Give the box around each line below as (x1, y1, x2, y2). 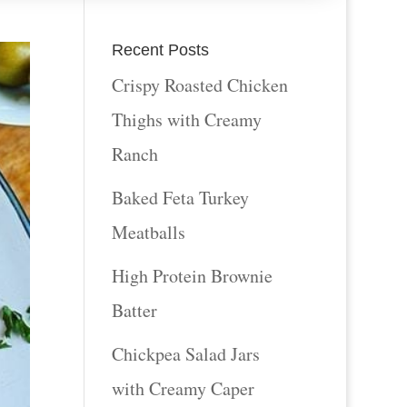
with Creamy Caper (112, 375, 255, 401)
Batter (112, 297, 158, 323)
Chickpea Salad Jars (112, 341, 261, 366)
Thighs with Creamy (112, 106, 263, 132)
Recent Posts (112, 40, 210, 59)
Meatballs (112, 219, 186, 244)
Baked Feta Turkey (112, 184, 250, 210)
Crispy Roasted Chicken (112, 72, 289, 97)
